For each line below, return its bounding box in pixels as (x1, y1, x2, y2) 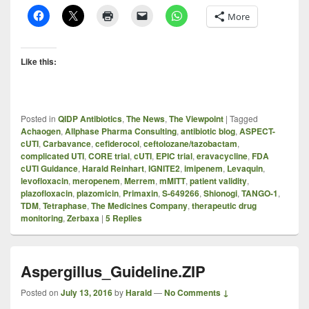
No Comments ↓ (164, 286, 229, 299)
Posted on (21, 286, 61, 299)
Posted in (21, 112, 56, 125)
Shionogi (203, 187, 237, 200)
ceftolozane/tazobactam (143, 137, 237, 150)
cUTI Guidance (21, 162, 78, 175)
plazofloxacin (21, 187, 72, 200)
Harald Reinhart (82, 162, 144, 175)
